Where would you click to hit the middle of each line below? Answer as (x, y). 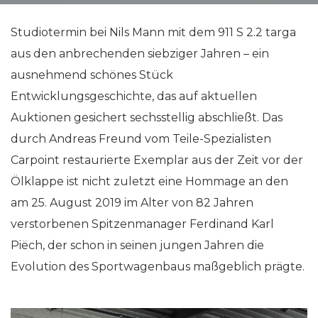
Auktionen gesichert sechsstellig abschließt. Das (147, 117)
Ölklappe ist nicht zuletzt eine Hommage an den (149, 181)
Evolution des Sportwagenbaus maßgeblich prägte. (158, 267)
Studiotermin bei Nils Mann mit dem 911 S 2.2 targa (153, 32)
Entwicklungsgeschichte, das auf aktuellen (134, 96)
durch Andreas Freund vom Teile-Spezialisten (141, 139)
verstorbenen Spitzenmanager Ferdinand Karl (142, 224)
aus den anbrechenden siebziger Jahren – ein (140, 54)
